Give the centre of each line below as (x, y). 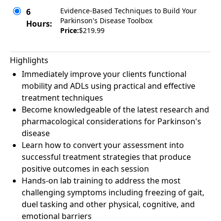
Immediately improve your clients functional (104, 74)
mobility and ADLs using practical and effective (109, 86)
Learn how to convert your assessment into (103, 145)
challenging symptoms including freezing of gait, (113, 192)
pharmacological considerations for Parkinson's (111, 121)
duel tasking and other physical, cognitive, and (108, 204)
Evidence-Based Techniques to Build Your (129, 11)
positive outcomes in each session (85, 169)
